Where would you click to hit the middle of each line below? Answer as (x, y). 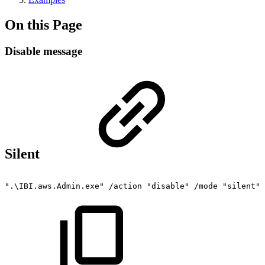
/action (125, 186)
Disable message (43, 51)
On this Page (43, 25)
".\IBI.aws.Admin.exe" (54, 186)
